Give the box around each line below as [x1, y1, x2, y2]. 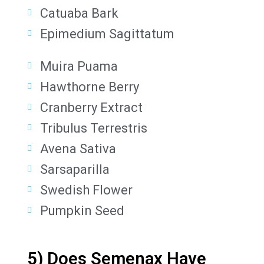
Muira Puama [40, 58, 118, 74]
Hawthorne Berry [40, 79, 140, 94]
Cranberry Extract [40, 100, 143, 115]
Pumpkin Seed [40, 203, 125, 218]
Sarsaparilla [40, 161, 110, 177]
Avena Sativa [40, 141, 117, 156]
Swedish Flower [40, 182, 133, 197]
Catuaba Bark [40, 5, 119, 21]
